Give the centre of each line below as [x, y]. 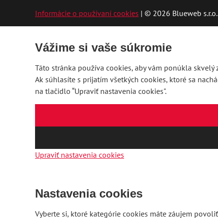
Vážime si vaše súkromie [103, 47]
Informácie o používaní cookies [87, 13]
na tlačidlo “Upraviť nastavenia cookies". [101, 91]
